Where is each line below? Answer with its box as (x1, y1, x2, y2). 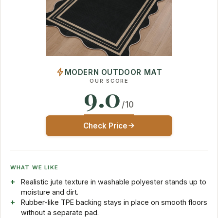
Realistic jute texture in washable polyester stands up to (20, 177, 206, 186)
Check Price (83, 121, 127, 130)
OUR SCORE (90, 77, 128, 84)
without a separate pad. (20, 208, 99, 217)
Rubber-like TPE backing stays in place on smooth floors (20, 198, 207, 206)
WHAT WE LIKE (10, 163, 58, 171)
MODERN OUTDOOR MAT (64, 67, 163, 77)
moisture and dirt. (20, 187, 78, 196)
